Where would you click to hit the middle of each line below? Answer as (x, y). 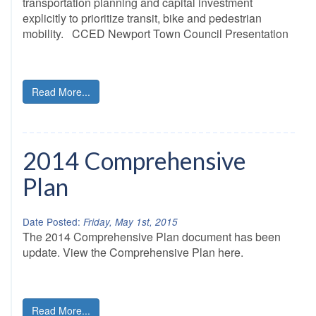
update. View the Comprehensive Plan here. (133, 252)
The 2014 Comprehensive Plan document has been (152, 237)
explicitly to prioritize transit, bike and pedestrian (142, 18)
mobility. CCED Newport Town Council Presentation (158, 34)
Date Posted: (51, 221)
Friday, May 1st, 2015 (129, 222)
